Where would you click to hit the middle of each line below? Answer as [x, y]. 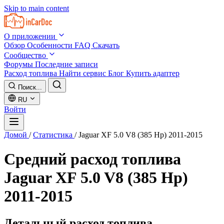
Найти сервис [83, 73]
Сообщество [26, 55]
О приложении [31, 36]
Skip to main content [36, 8]
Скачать [106, 45]
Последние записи [66, 64]
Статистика [54, 135]
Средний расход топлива [92, 159]
